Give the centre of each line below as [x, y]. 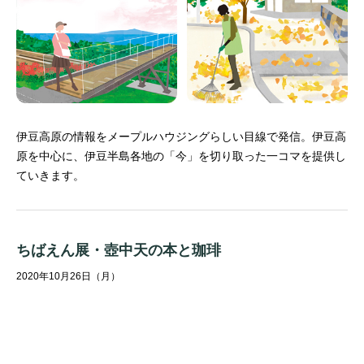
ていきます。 [50, 176]
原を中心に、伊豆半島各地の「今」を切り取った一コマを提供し [181, 156]
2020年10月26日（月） [68, 277]
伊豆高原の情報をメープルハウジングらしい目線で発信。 [164, 137]
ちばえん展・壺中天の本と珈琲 [119, 251]
